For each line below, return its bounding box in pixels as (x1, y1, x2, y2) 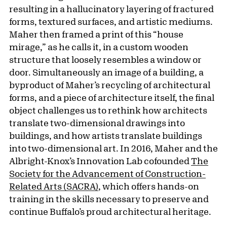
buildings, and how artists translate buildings (9, 130, 202, 141)
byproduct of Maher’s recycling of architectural (9, 80, 210, 90)
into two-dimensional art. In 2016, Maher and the (9, 143, 218, 154)
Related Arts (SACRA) (9, 181, 98, 192)
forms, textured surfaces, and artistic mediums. (9, 16, 213, 27)
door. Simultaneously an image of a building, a (9, 67, 204, 78)
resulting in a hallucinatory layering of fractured (9, 4, 214, 14)
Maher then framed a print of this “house (9, 29, 183, 40)
